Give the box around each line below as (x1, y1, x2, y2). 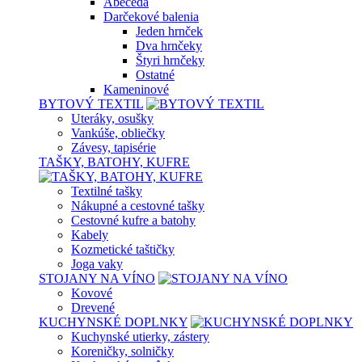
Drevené (71, 301, 115, 314)
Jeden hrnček (136, 24, 203, 38)
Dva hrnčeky (136, 39, 202, 53)
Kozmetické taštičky (71, 242, 175, 256)
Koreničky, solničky (71, 344, 174, 358)
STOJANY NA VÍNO (39, 271, 155, 285)
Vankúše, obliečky (71, 126, 165, 140)
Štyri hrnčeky (136, 53, 204, 67)
